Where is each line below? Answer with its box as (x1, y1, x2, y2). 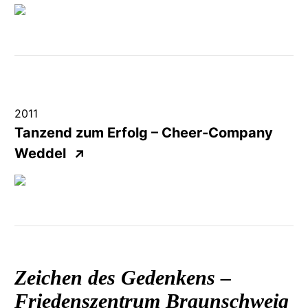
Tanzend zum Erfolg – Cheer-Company (14, 124, 273, 141)
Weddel (14, 144, 73, 162)
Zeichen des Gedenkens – (14, 265, 231, 289)
